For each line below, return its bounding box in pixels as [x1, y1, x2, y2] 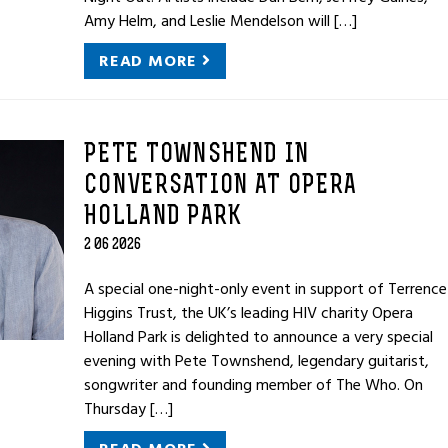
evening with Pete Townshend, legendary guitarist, [84, 348, 429, 374]
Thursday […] [84, 396, 173, 422]
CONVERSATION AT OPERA [84, 173, 358, 200]
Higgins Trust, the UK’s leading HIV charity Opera [84, 300, 413, 326]
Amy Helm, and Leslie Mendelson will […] [84, 8, 357, 34]
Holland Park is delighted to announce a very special [84, 324, 433, 350]
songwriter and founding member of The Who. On [84, 372, 423, 398]
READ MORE [99, 48, 202, 74]
